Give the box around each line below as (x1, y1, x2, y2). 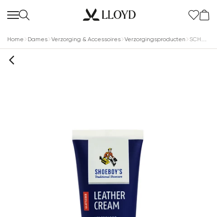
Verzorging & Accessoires (51, 36, 121, 43)
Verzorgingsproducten (124, 36, 186, 43)
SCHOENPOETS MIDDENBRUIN (201, 36, 207, 43)
